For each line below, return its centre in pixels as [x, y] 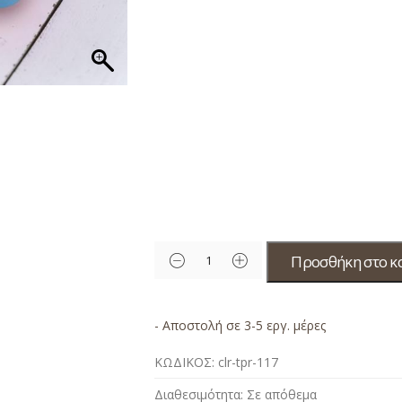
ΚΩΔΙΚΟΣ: [185, 362]
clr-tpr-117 [249, 362]
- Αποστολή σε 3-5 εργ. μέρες [240, 325]
